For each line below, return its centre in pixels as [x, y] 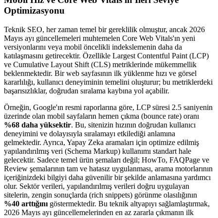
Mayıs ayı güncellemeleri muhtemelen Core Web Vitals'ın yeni [100, 38]
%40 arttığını [26, 204]
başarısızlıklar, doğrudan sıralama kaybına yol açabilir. [87, 91]
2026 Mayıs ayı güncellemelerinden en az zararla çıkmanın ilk [99, 212]
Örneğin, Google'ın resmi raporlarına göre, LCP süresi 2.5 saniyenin [108, 107]
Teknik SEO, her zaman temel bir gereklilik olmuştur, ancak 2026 [104, 29]
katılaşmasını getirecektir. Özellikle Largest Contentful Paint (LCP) [106, 56]
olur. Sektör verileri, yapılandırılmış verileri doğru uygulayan [97, 186]
